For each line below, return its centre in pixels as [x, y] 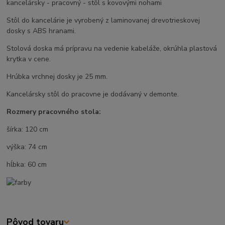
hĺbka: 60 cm [27, 165]
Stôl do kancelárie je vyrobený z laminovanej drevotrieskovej [103, 21]
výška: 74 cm [27, 147]
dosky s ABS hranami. [41, 31]
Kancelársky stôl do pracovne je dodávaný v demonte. [93, 94]
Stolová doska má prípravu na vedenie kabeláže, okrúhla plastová [112, 49]
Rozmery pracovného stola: [54, 112]
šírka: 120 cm [28, 130]
